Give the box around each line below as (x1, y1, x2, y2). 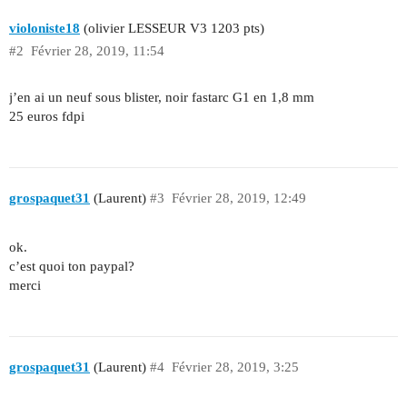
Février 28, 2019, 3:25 (171, 359, 299, 374)
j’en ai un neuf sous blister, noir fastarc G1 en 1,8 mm (9, 90, 314, 105)
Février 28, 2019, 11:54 (30, 44, 164, 59)
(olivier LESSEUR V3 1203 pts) (80, 21, 264, 36)
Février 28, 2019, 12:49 (171, 190, 306, 205)
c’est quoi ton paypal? (9, 259, 134, 274)
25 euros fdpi (9, 109, 84, 124)
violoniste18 (9, 21, 80, 36)
